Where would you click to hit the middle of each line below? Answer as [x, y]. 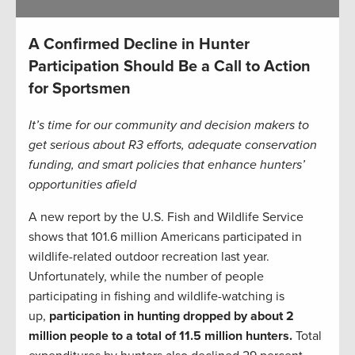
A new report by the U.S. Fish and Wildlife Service [166, 218]
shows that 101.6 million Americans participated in [165, 237]
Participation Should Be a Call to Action [170, 67]
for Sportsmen [80, 89]
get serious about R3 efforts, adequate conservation [173, 145]
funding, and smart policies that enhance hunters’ [167, 165]
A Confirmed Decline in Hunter [139, 45]
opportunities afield [82, 185]
